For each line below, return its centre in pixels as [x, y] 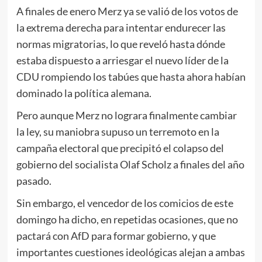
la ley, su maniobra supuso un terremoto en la [118, 131]
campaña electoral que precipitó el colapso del [120, 148]
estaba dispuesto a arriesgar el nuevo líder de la [122, 60]
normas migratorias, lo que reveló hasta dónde [120, 44]
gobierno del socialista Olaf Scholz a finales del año [130, 164]
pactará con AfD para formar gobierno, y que [116, 235]
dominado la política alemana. [84, 93]
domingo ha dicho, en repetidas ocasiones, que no [127, 219]
